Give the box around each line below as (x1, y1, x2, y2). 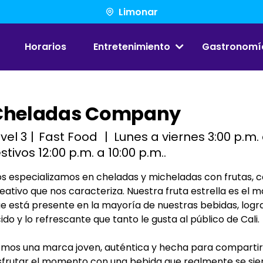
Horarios (25, 40, 67, 53)
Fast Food (39, 128, 98, 145)
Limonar (119, 5, 158, 19)
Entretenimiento (93, 40, 170, 53)
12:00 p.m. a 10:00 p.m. (38, 144, 164, 161)
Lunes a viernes (113, 128, 205, 145)
